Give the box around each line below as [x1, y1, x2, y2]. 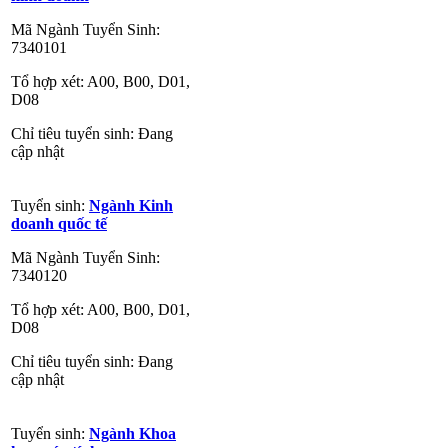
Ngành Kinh [89, 196, 173, 214]
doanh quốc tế [11, 214, 107, 232]
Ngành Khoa [89, 424, 176, 442]
